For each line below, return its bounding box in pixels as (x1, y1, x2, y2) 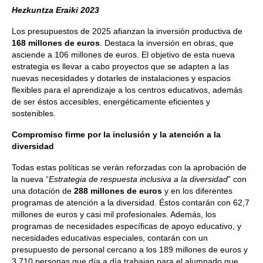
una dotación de (12, 186, 74, 195)
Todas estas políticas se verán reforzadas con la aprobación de (12, 163, 247, 172)
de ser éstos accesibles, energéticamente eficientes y (12, 97, 210, 106)
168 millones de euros (12, 38, 100, 48)
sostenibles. (12, 109, 56, 118)
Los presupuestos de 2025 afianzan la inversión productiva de (12, 26, 242, 36)
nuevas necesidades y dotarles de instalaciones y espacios (12, 73, 231, 83)
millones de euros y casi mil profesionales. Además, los (12, 210, 216, 219)
